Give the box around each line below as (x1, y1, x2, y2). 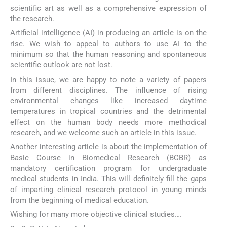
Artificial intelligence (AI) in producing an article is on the (10, 28, 207, 38)
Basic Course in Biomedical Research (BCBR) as (10, 153, 207, 162)
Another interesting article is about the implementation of (10, 142, 207, 152)
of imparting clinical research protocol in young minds (10, 184, 207, 194)
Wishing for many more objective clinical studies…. (10, 210, 182, 219)
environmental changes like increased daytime (10, 96, 207, 105)
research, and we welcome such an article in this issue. (10, 128, 197, 137)
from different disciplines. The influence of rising (10, 85, 207, 95)
